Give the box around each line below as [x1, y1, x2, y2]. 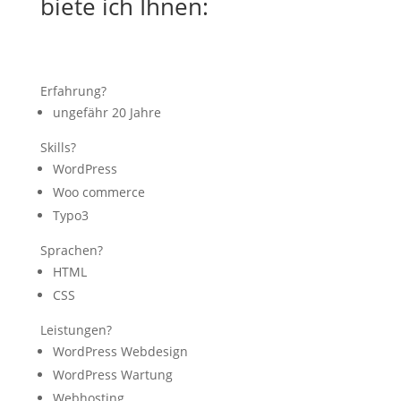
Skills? [39, 139, 76, 156]
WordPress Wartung [52, 366, 173, 383]
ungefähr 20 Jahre [52, 104, 161, 121]
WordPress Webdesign [52, 343, 188, 360]
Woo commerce [52, 183, 145, 200]
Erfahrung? [39, 82, 107, 99]
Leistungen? [39, 321, 112, 338]
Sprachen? [39, 242, 103, 259]
